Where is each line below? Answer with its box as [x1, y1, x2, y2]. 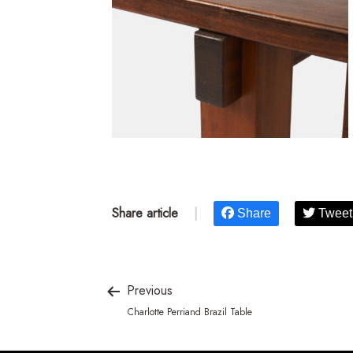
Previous [123, 281, 173, 299]
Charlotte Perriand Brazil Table [128, 305, 252, 320]
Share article [112, 204, 178, 222]
